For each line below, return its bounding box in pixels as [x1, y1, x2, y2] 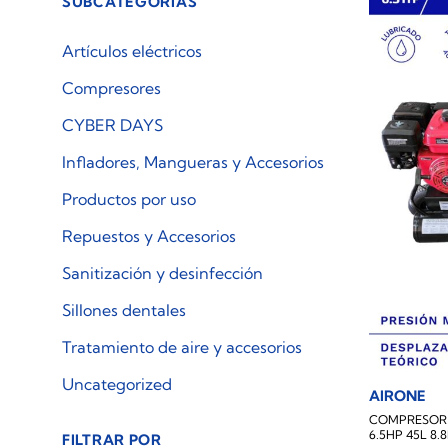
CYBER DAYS [62, 115, 163, 135]
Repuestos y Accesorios [62, 226, 236, 246]
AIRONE [369, 386, 427, 405]
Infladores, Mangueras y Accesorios [62, 152, 324, 172]
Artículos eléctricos [62, 41, 202, 61]
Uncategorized [62, 374, 172, 394]
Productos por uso [62, 189, 196, 209]
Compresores [62, 78, 161, 98]
